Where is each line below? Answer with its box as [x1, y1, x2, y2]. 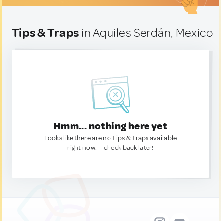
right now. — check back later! [67, 144, 154, 152]
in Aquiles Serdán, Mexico [79, 25, 213, 40]
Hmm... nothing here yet [53, 120, 168, 132]
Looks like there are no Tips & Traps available [44, 134, 177, 142]
